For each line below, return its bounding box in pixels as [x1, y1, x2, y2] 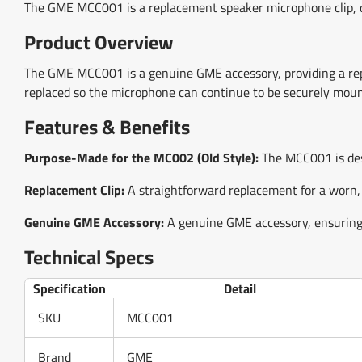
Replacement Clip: [24, 180, 124, 200]
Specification [33, 279, 106, 299]
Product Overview [24, 26, 174, 57]
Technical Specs [24, 242, 154, 272]
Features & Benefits [24, 112, 190, 142]
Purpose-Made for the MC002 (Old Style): [24, 148, 259, 168]
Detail [223, 279, 256, 299]
